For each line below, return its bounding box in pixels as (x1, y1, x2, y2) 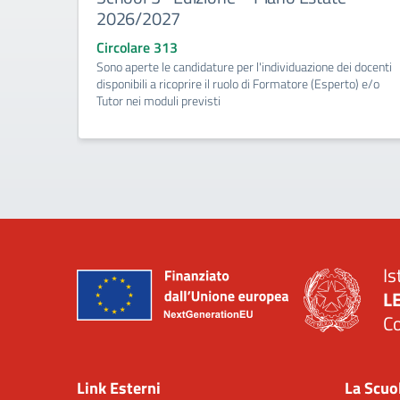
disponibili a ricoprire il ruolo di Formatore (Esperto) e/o (96, 74, 379, 93)
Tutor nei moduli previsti (96, 91, 221, 110)
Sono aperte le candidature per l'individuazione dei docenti (96, 57, 392, 76)
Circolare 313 (96, 37, 178, 58)
